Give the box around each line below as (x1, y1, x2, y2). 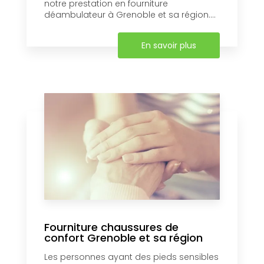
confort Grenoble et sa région (44, 230, 203, 246)
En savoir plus (141, 39, 196, 52)
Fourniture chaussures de (44, 220, 179, 235)
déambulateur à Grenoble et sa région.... (44, 9, 216, 21)
